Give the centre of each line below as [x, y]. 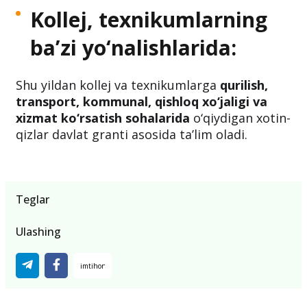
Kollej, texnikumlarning [149, 20]
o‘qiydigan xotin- [240, 118]
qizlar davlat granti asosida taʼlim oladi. [132, 135]
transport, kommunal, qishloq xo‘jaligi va [142, 102]
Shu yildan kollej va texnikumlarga [118, 85]
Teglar [33, 200]
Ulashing [38, 232]
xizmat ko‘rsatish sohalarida [103, 118]
